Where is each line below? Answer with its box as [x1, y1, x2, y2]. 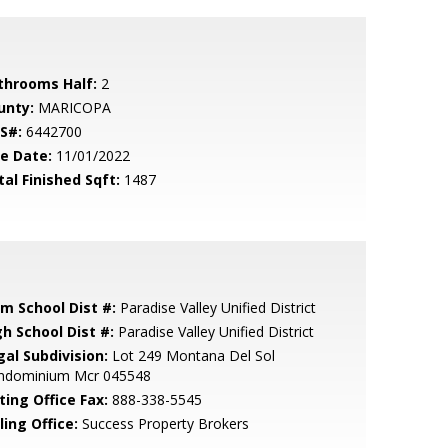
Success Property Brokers [77, 414, 249, 433]
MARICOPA [33, 98, 111, 117]
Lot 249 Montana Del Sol [107, 346, 275, 365]
